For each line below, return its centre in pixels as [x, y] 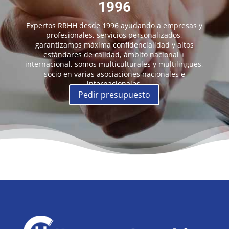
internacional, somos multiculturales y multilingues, [114, 64]
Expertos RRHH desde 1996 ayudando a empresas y [114, 25]
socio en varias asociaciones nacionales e [114, 74]
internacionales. [114, 84]
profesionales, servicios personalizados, [114, 35]
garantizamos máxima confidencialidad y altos [114, 45]
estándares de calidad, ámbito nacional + [114, 54]
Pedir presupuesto [114, 94]
